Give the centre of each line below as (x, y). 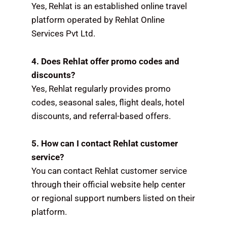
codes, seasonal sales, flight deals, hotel (108, 102)
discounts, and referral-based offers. (101, 116)
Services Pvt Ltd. (64, 34)
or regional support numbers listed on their (113, 198)
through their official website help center (109, 184)
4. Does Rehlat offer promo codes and (106, 61)
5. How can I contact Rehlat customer (105, 143)
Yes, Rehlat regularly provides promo (101, 88)
